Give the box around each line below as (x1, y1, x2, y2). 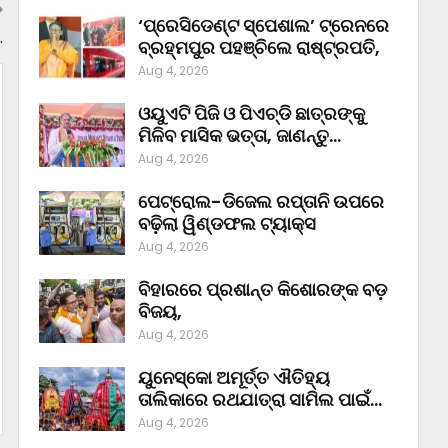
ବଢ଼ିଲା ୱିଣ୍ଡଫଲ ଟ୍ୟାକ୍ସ (137, 211, 316, 237)
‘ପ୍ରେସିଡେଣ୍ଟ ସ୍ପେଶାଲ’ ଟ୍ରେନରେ (137, 13, 389, 39)
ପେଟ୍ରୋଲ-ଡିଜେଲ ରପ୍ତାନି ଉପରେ (137, 189, 384, 215)
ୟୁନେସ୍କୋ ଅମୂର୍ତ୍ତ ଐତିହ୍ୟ (137, 365, 330, 391)
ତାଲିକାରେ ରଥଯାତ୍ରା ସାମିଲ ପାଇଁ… (137, 387, 382, 413)
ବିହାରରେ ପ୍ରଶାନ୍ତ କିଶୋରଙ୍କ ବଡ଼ (137, 277, 387, 303)
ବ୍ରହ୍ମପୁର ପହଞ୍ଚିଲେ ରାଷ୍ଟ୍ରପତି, (137, 35, 380, 61)
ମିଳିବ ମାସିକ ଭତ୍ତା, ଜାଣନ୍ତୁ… (137, 123, 341, 149)
